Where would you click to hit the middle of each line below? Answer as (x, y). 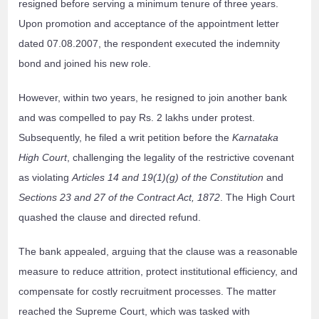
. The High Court (258, 198)
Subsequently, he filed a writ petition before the (126, 138)
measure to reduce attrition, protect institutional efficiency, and (158, 272)
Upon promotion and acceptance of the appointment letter (149, 24)
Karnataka (256, 138)
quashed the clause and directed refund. (110, 218)
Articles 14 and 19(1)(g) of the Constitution (168, 178)
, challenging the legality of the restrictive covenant (181, 158)
